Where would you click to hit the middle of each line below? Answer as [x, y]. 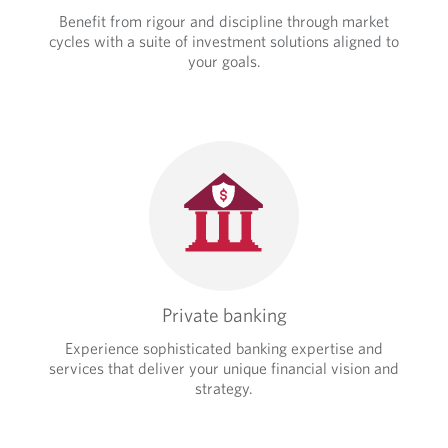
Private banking [224, 314]
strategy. [224, 387]
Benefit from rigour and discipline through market [224, 20]
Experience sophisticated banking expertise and [224, 347]
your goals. [224, 60]
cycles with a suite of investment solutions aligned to [224, 40]
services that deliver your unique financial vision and [224, 367]
